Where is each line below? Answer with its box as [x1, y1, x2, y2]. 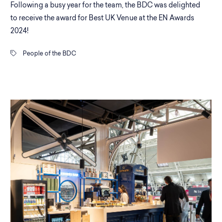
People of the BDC [21, 51, 76, 57]
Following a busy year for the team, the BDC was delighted [10, 2, 200, 9]
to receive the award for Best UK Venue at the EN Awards [10, 15, 194, 22]
